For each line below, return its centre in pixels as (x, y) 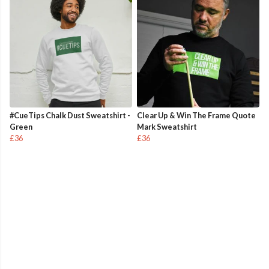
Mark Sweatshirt (167, 127)
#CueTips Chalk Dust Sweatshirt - (70, 116)
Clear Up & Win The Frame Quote (196, 116)
